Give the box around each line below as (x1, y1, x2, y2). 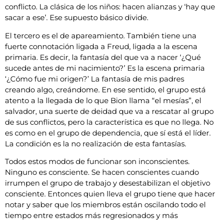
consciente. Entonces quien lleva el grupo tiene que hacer (5, 189, 215, 199)
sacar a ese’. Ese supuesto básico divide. (5, 13, 148, 23)
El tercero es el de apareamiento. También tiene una (5, 30, 196, 40)
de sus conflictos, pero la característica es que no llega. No (5, 117, 214, 127)
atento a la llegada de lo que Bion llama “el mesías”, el (5, 95, 201, 105)
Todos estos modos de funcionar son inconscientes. (5, 157, 190, 166)
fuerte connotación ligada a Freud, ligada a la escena (5, 41, 197, 51)
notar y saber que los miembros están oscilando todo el (5, 200, 206, 210)
